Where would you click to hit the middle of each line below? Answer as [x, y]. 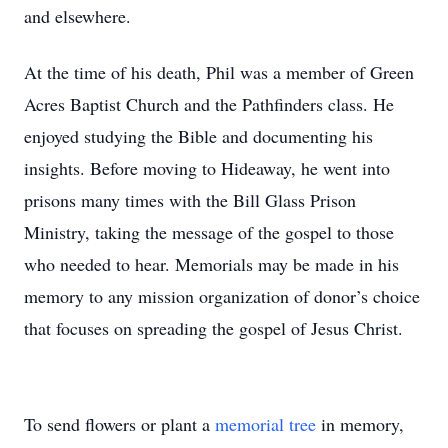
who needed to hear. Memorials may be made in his [211, 264]
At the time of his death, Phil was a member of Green [219, 72]
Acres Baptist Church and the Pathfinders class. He [209, 104]
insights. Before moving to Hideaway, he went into [207, 168]
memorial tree [265, 424]
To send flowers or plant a [119, 424]
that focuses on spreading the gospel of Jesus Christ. [213, 328]
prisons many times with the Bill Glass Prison [190, 200]
